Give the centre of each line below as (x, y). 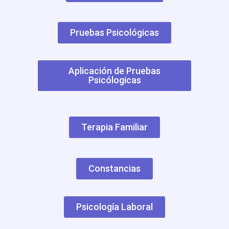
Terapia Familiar (114, 127)
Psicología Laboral (114, 207)
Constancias (114, 168)
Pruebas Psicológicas (114, 32)
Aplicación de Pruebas (114, 71)
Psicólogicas (114, 80)
